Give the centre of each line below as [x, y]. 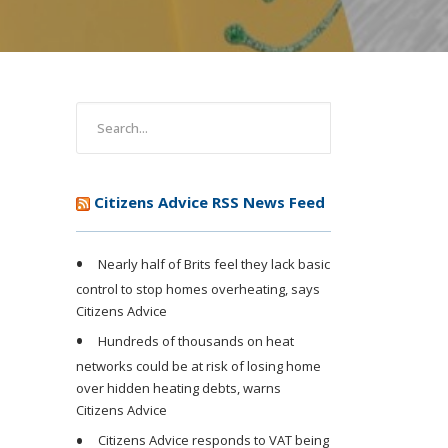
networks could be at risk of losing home [198, 366]
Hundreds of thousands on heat [196, 341]
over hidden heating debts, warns [178, 388]
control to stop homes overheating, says [198, 289]
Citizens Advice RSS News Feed [209, 202]
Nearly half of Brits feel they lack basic [214, 263]
